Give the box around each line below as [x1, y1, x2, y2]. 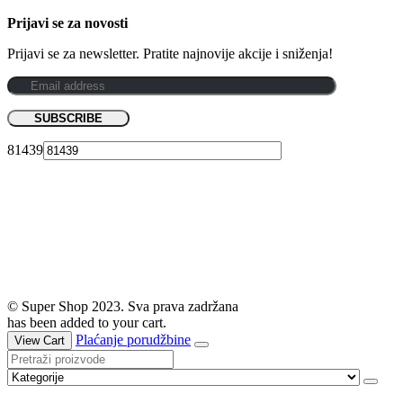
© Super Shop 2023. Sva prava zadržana [7, 298, 238, 314]
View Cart [14, 333, 65, 347]
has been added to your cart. [7, 314, 166, 330]
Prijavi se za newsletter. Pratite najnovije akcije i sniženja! [7, 45, 333, 61]
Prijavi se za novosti [7, 14, 128, 31]
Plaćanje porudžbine [76, 331, 191, 347]
